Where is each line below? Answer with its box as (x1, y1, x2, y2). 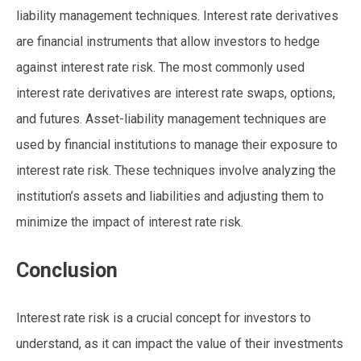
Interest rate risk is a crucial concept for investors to (16, 309, 311, 326)
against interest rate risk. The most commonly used (16, 59, 305, 75)
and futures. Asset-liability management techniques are (16, 110, 326, 127)
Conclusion (16, 258, 118, 282)
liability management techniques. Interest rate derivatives (16, 7, 338, 23)
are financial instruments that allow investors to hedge (16, 33, 320, 49)
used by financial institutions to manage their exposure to (16, 136, 338, 152)
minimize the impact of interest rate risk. (16, 214, 243, 230)
